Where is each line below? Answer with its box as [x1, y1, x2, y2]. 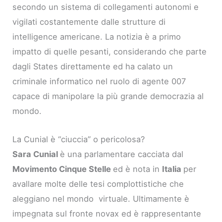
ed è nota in [113, 164, 163, 174]
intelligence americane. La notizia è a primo [12, 32, 181, 42]
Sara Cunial [12, 149, 60, 159]
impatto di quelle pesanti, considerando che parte [12, 47, 207, 57]
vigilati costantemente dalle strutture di [12, 17, 166, 27]
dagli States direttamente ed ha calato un [12, 61, 173, 72]
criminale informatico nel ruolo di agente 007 [12, 76, 186, 87]
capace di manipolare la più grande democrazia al [12, 91, 204, 102]
